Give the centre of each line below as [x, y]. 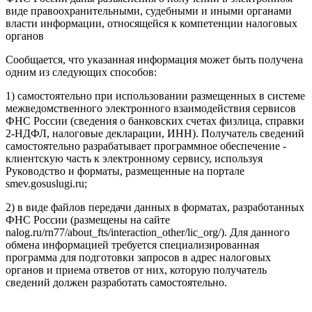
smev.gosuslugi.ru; [46, 184]
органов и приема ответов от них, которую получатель [136, 270]
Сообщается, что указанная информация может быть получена [154, 60]
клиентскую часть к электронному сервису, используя [134, 159]
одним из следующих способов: [81, 72]
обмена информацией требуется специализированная [132, 245]
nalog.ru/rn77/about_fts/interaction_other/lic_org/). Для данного [148, 233]
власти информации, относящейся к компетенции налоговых [151, 24]
